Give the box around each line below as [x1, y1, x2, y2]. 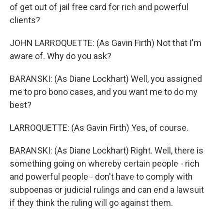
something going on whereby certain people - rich [10, 158, 200, 169]
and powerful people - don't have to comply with [10, 171, 193, 182]
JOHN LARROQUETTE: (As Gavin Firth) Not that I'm [10, 38, 201, 48]
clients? [10, 15, 40, 25]
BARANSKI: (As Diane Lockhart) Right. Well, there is [10, 145, 203, 155]
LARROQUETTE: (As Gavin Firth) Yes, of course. [10, 123, 188, 133]
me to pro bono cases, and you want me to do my [10, 87, 198, 97]
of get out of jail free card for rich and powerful [10, 2, 188, 12]
